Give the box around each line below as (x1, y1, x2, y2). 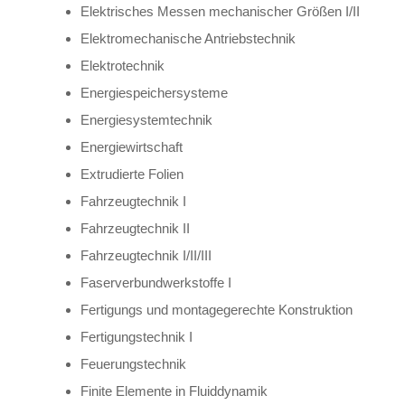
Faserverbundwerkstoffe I (80, 274, 231, 290)
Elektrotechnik (80, 57, 165, 73)
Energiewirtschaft (80, 138, 183, 155)
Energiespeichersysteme (80, 84, 228, 100)
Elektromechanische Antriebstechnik (80, 30, 296, 46)
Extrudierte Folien (80, 165, 184, 182)
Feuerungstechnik (80, 355, 186, 372)
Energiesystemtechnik (80, 111, 212, 127)
